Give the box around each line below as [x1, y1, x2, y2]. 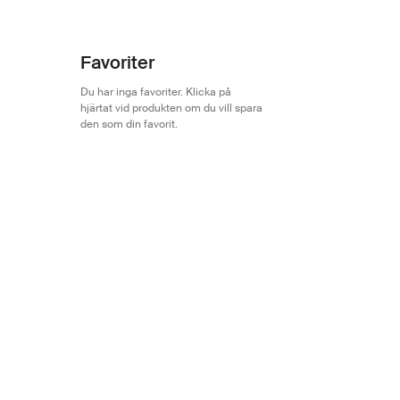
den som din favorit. [80, 116, 178, 131]
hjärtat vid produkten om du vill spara [80, 100, 262, 115]
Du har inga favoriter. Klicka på [80, 84, 231, 99]
